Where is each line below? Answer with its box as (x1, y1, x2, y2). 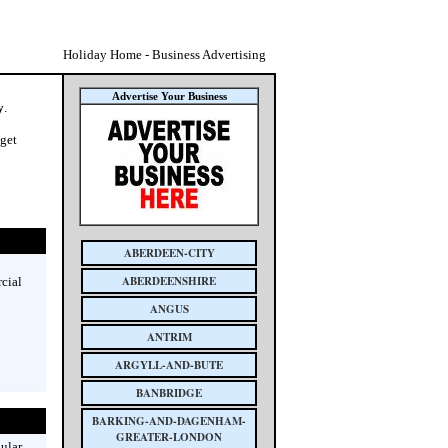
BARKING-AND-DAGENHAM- (92, 413, 246, 429)
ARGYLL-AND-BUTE (115, 357, 223, 373)
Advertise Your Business (111, 90, 227, 102)
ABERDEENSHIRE (122, 273, 216, 289)
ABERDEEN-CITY (123, 245, 215, 261)
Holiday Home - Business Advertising (63, 47, 266, 62)
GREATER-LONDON (116, 429, 222, 445)
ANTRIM (146, 329, 192, 345)
